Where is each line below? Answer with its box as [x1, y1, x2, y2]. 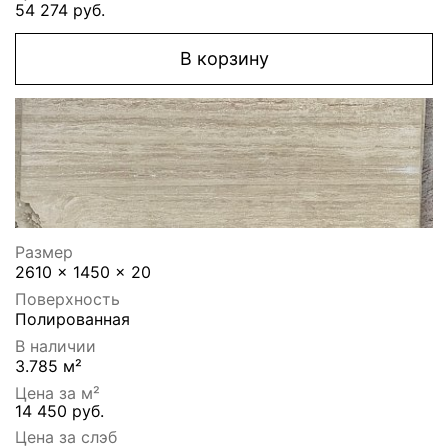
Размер [15, 242, 73, 263]
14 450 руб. [15, 401, 104, 422]
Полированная [15, 309, 130, 330]
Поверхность [15, 289, 120, 310]
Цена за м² [15, 383, 100, 404]
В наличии [15, 336, 96, 357]
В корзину [179, 48, 269, 70]
